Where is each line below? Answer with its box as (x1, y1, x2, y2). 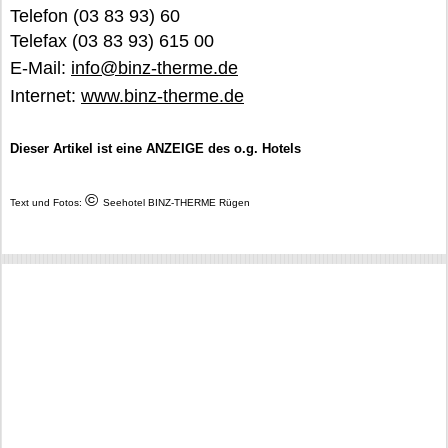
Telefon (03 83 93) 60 (10, 6, 180, 26)
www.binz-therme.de (81, 86, 244, 106)
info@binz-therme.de (71, 58, 238, 78)
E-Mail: (10, 58, 71, 78)
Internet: (10, 86, 81, 106)
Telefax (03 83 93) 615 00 (10, 31, 214, 51)
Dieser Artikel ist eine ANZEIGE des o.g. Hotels (10, 141, 301, 156)
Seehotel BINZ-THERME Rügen (103, 197, 250, 208)
